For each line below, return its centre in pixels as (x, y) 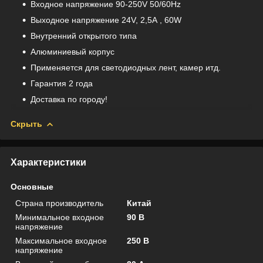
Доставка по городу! (69, 99)
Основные (32, 186)
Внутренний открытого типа (84, 36)
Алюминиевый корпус (73, 51)
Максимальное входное (61, 240)
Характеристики (48, 162)
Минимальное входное (60, 217)
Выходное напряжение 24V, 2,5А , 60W (106, 20)
